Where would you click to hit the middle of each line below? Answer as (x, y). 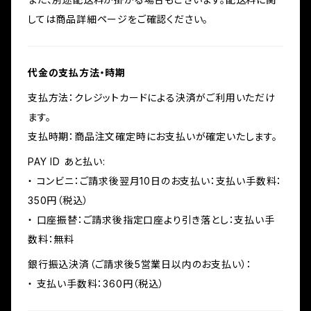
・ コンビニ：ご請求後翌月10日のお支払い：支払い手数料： (155, 181)
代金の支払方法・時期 (77, 73)
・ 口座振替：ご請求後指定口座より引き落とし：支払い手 (151, 220)
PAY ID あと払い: (67, 161)
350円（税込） (58, 200)
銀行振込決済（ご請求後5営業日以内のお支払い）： (140, 264)
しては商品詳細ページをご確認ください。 (118, 19)
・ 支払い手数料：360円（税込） (96, 284)
